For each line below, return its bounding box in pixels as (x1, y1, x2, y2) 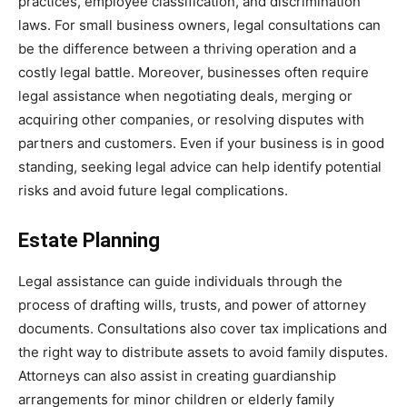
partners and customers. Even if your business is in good (18, 134, 384, 152)
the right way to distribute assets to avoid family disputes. (18, 342, 388, 361)
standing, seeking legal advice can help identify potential (18, 157, 382, 175)
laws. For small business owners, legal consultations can (18, 15, 381, 34)
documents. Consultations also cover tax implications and (18, 319, 387, 337)
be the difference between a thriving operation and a (18, 39, 356, 57)
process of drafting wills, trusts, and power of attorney (18, 295, 366, 313)
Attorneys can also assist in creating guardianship (18, 366, 336, 384)
